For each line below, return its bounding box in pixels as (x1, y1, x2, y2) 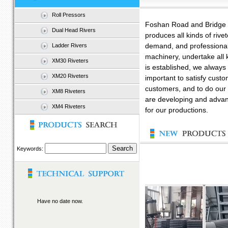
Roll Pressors (51, 12, 85, 18)
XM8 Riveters (51, 88, 85, 94)
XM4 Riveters (51, 103, 85, 109)
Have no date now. (14, 198, 83, 204)
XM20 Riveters (51, 73, 89, 79)
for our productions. (145, 106, 208, 114)
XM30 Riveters (51, 58, 89, 64)
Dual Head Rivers (51, 27, 96, 33)
